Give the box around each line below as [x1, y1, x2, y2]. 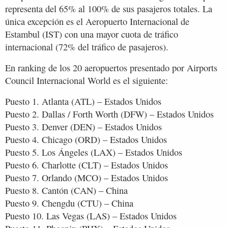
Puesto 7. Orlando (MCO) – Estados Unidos [5, 171, 168, 184]
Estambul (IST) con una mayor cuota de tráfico [5, 27, 178, 40]
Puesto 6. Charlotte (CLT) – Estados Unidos [5, 158, 168, 171]
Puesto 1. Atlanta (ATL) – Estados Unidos [5, 95, 161, 107]
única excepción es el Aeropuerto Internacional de [5, 15, 189, 27]
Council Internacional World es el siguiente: [5, 74, 168, 87]
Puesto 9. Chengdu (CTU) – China [5, 196, 133, 209]
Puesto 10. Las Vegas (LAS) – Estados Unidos [5, 209, 177, 222]
